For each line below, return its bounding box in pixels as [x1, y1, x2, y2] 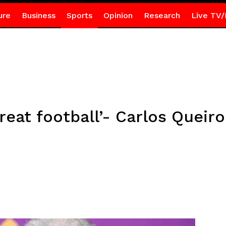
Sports [66, 11, 92, 20]
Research [143, 11, 180, 20]
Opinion [103, 11, 133, 20]
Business [21, 11, 55, 20]
